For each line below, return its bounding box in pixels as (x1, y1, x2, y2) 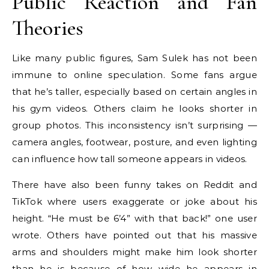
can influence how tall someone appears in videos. (12, 153, 247, 165)
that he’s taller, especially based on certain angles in (12, 86, 257, 98)
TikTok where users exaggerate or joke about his (12, 196, 257, 208)
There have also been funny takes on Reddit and (12, 179, 257, 191)
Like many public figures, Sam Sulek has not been (12, 52, 257, 64)
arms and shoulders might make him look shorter (12, 246, 257, 258)
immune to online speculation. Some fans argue (12, 69, 257, 81)
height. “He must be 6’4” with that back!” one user (12, 213, 257, 225)
